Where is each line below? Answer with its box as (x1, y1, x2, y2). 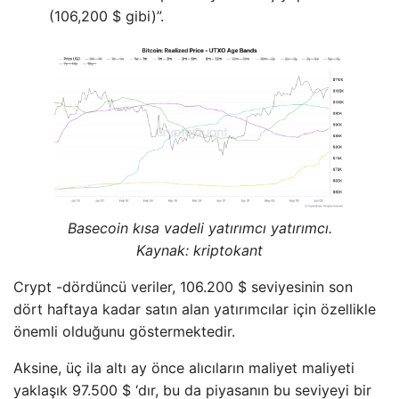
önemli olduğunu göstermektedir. (13, 322, 235, 341)
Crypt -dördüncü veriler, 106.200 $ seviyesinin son (13, 278, 353, 297)
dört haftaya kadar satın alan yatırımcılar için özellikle (13, 300, 376, 319)
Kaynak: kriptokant (136, 241, 263, 260)
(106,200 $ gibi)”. (49, 7, 164, 26)
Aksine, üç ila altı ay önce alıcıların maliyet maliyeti (13, 359, 354, 378)
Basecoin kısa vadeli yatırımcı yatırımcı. (67, 219, 332, 238)
